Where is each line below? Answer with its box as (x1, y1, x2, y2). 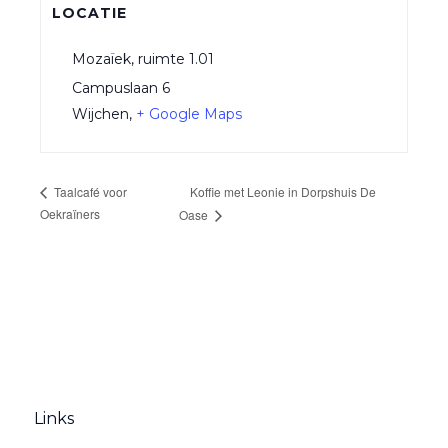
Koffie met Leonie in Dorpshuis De (190, 182, 377, 200)
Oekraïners (40, 205, 100, 223)
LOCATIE (51, 3, 127, 22)
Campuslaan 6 (71, 78, 170, 97)
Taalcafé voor (51, 183, 127, 201)
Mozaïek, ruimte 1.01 (71, 49, 214, 68)
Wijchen (71, 104, 129, 123)
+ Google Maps (135, 104, 242, 123)
